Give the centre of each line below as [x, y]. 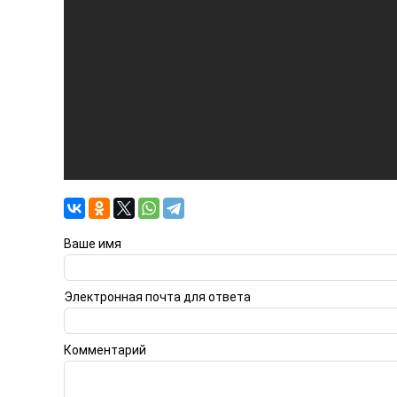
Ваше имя [93, 243]
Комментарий [105, 350]
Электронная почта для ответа [157, 296]
